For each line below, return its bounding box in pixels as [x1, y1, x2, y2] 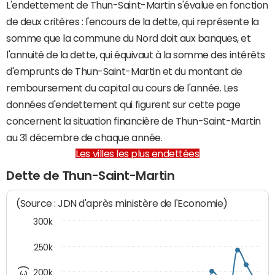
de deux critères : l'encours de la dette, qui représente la [6, 17, 259, 26]
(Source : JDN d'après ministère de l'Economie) [16, 198, 228, 210]
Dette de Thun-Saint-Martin [6, 169, 175, 182]
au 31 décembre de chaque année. [6, 133, 163, 142]
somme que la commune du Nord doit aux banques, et [6, 33, 251, 43]
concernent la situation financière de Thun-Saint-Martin [6, 116, 261, 126]
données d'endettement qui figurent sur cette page [6, 99, 241, 109]
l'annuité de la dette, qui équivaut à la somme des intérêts [6, 50, 265, 60]
